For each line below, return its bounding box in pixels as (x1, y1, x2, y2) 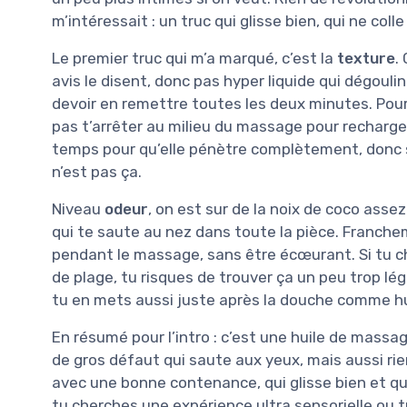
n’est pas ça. (52, 162, 142, 181)
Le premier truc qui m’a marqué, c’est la (52, 48, 337, 67)
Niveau (52, 199, 104, 218)
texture (337, 48, 395, 67)
